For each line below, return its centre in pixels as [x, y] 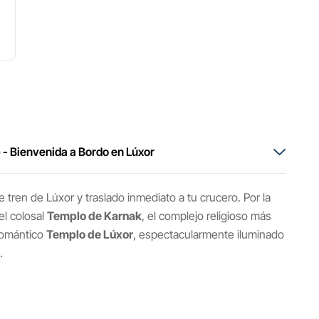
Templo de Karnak [94, 216]
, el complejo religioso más [206, 216]
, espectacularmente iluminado [209, 234]
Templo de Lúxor [90, 234]
